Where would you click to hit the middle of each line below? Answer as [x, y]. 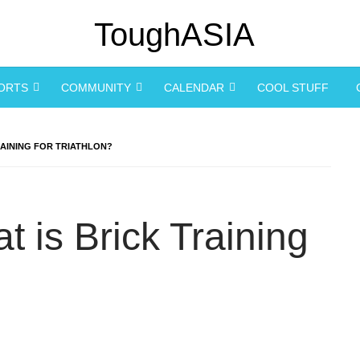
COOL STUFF [293, 88]
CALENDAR [194, 88]
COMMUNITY [96, 88]
